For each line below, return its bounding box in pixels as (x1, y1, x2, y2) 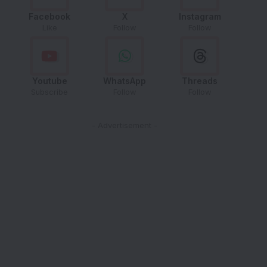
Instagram (178, 11, 221, 22)
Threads (182, 76, 218, 86)
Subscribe (31, 88, 69, 97)
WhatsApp (103, 76, 147, 86)
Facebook (29, 11, 71, 22)
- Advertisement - (92, 120, 158, 131)
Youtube (32, 76, 67, 86)
